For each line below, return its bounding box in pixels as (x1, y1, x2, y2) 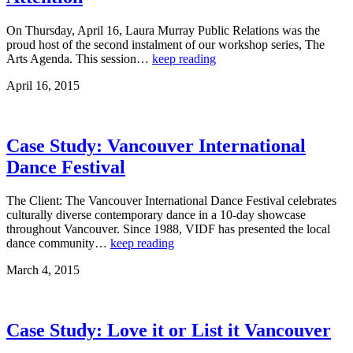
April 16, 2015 (6, 79, 80, 93)
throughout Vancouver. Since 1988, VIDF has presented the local (6, 222, 330, 236)
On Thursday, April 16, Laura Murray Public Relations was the (6, 24, 320, 38)
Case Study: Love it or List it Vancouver (6, 320, 331, 341)
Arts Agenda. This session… (6, 52, 152, 66)
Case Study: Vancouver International (6, 136, 306, 157)
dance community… (6, 236, 110, 251)
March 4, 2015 (6, 263, 80, 277)
